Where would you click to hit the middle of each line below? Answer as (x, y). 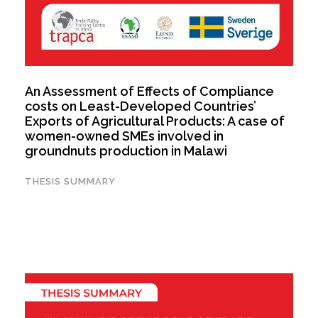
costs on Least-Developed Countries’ (141, 106)
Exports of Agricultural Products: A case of (155, 121)
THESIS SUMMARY (70, 181)
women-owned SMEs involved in (124, 136)
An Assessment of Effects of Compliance (149, 91)
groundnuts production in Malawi (126, 150)
